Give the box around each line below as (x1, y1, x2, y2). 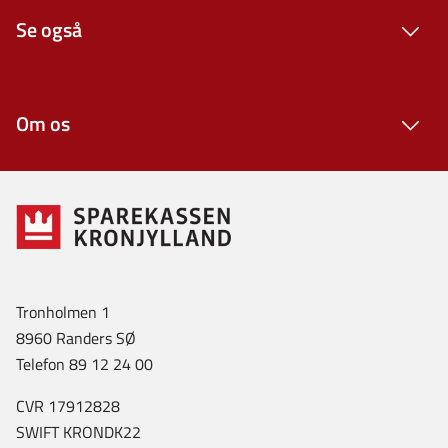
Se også (16, 13, 82, 45)
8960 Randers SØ (16, 325, 136, 350)
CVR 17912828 (16, 393, 120, 418)
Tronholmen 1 (16, 299, 110, 324)
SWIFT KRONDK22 (16, 419, 141, 444)
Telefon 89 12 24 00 (16, 351, 153, 376)
